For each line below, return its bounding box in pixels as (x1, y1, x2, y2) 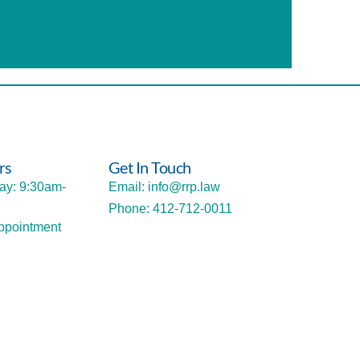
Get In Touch (108, 157, 191, 178)
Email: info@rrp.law (108, 180, 220, 194)
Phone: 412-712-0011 (108, 202, 232, 216)
